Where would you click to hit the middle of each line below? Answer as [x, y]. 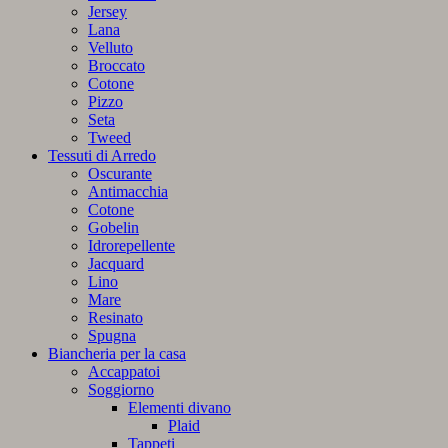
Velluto [110, 48]
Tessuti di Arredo [102, 156]
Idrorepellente [131, 246]
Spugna [112, 336]
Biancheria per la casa [117, 354]
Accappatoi [124, 372]
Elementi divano [179, 408]
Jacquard [116, 264]
